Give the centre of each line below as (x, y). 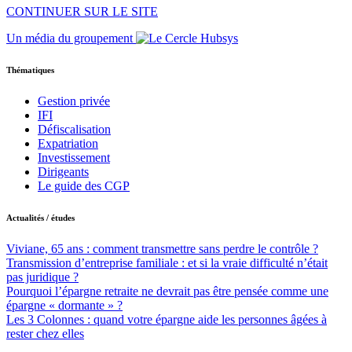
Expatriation (68, 144)
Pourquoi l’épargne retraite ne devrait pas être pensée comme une (167, 291)
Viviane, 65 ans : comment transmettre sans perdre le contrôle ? (162, 249)
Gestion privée (74, 101)
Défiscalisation (74, 130)
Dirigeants (63, 172)
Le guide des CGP (84, 186)
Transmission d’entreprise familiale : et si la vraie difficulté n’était (167, 263)
